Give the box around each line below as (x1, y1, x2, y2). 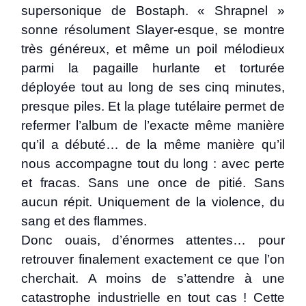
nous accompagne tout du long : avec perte (21, 156, 285, 171)
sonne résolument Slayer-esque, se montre (21, 23, 285, 37)
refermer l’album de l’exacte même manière (21, 118, 285, 133)
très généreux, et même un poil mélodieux (21, 42, 285, 56)
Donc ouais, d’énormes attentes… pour (21, 233, 285, 247)
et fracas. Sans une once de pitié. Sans (21, 176, 285, 190)
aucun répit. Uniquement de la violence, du (21, 195, 285, 209)
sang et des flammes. (21, 214, 148, 228)
